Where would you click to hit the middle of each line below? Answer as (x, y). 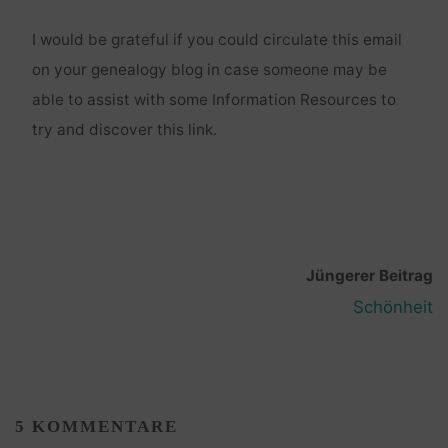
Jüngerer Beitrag (369, 275)
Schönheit (392, 306)
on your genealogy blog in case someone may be (209, 70)
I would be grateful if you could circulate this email (216, 40)
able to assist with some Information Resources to (213, 100)
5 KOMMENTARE (97, 426)
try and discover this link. (124, 130)
